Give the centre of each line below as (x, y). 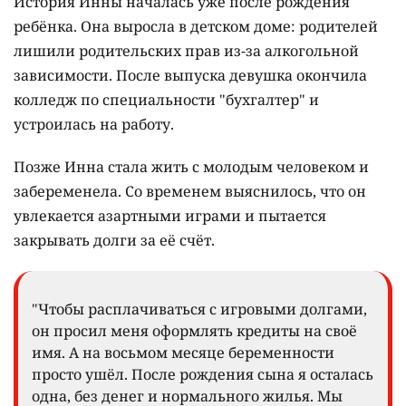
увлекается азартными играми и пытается (170, 216)
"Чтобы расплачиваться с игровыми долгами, (199, 309)
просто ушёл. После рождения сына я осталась (203, 375)
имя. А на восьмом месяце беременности (183, 353)
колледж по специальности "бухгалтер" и (166, 100)
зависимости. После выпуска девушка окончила (190, 76)
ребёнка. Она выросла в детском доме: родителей (196, 27)
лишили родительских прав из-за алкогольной (186, 51)
